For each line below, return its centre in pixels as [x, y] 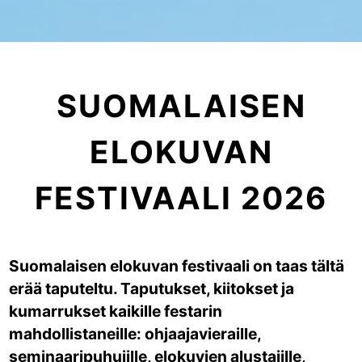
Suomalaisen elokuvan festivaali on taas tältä [177, 266]
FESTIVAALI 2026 [181, 198]
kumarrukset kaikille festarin [116, 311]
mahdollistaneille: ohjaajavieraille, [135, 334]
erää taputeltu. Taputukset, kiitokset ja [152, 289]
